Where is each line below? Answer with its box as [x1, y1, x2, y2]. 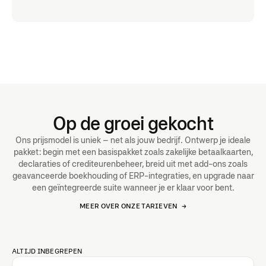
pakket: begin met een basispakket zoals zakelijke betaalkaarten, [13, 147, 253, 157]
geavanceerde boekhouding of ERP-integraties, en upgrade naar [12, 170, 254, 180]
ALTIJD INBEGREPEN [12, 247, 83, 255]
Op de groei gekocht [52, 112, 214, 134]
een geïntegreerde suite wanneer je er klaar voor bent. [31, 182, 235, 192]
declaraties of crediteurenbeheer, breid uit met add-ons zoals [18, 159, 248, 169]
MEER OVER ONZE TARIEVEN [80, 202, 178, 210]
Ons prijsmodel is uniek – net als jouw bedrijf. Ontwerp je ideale [15, 135, 251, 145]
